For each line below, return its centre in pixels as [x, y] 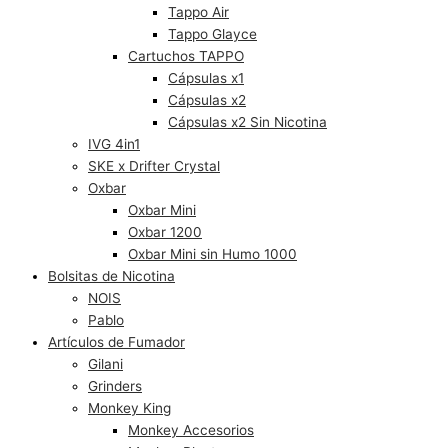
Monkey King [129, 407]
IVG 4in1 [114, 143]
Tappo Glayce [212, 33]
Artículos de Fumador [116, 341]
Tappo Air [198, 11]
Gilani [105, 363]
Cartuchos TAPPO [186, 55]
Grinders [115, 385]
